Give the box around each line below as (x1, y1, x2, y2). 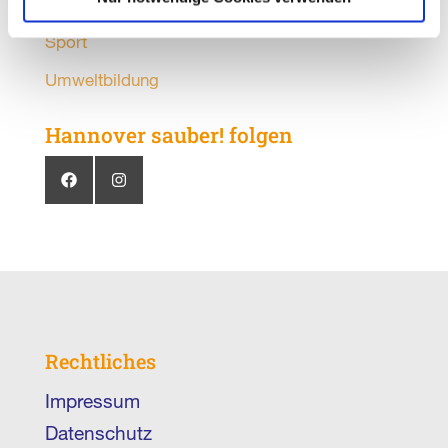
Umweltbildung (44, 69, 159, 91)
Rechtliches (44, 347, 156, 374)
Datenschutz (44, 420, 152, 444)
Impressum (44, 388, 140, 412)
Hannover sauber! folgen (44, 121, 293, 150)
